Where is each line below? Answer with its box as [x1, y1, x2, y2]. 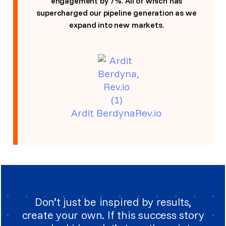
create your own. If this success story [22, 208, 204, 222]
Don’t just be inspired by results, [34, 195, 192, 209]
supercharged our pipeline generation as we [36, 8, 197, 18]
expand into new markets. [69, 20, 164, 30]
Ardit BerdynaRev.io [71, 106, 162, 119]
